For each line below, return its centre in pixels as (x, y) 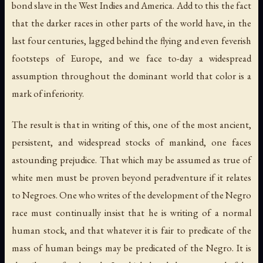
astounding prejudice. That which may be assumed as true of (131, 160)
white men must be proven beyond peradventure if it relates (131, 178)
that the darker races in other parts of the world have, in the (131, 23)
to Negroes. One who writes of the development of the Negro (131, 195)
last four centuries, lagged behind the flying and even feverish (131, 40)
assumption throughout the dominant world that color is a (131, 75)
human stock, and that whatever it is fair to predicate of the (131, 230)
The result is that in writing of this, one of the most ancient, (131, 125)
